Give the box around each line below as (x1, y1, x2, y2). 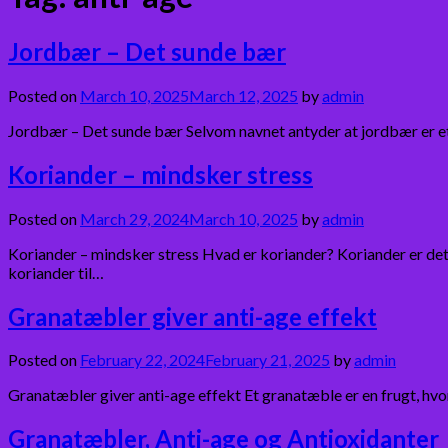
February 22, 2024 (80, 350, 205, 370)
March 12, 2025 (189, 85, 298, 105)
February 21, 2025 (205, 350, 330, 370)
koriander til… (8, 262, 104, 282)
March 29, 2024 (80, 208, 189, 228)
